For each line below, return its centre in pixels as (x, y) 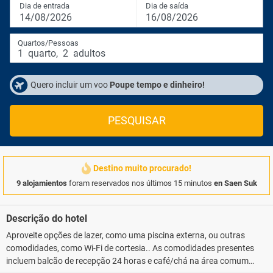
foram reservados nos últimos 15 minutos (140, 183)
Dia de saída (167, 6)
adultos (88, 53)
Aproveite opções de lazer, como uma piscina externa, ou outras (126, 235)
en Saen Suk (235, 183)
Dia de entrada (44, 6)
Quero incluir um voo (70, 85)
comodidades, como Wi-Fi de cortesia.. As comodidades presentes (130, 248)
